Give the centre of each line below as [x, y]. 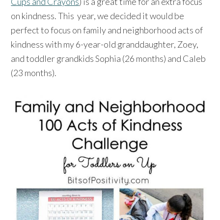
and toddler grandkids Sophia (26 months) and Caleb [109, 58]
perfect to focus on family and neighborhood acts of [107, 30]
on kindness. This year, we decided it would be [98, 15]
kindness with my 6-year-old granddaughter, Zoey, [105, 44]
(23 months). [34, 72]
